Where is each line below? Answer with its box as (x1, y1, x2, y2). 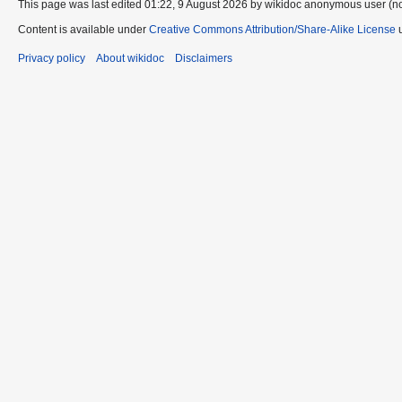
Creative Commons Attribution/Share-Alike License (149, 22, 396, 36)
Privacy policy (18, 51, 85, 65)
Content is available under (18, 22, 149, 36)
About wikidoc (96, 51, 164, 65)
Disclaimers (175, 51, 232, 65)
